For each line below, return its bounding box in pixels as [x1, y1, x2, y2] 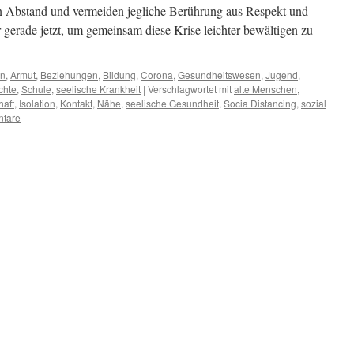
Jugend [265, 68, 298, 81]
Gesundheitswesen [178, 68, 261, 81]
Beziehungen [40, 68, 98, 81]
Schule [21, 82, 51, 96]
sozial [301, 96, 326, 110]
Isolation [19, 96, 55, 110]
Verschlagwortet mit [148, 82, 232, 96]
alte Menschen [234, 82, 297, 96]
